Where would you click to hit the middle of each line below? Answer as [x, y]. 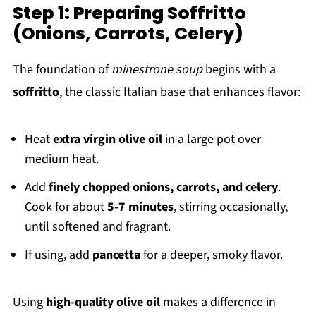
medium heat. [61, 159]
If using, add [58, 255]
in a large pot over [211, 140]
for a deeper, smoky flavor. [211, 255]
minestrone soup [157, 70]
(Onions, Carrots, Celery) [128, 34]
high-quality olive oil [103, 303]
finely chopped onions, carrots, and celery [163, 188]
